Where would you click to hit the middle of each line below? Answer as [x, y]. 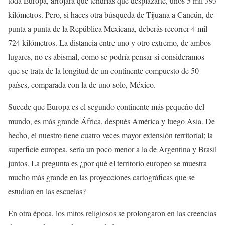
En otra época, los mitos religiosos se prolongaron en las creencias [112, 213]
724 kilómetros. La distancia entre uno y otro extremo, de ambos [109, 43]
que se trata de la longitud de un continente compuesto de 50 [103, 71]
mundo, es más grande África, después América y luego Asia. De [111, 121]
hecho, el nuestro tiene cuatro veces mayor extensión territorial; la [110, 135]
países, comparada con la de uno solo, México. [82, 85]
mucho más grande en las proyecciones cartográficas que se [101, 177]
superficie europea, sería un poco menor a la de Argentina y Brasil [113, 149]
